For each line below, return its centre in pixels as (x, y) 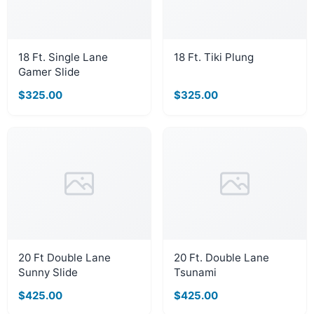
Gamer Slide (49, 72)
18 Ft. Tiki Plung (214, 57)
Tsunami (195, 272)
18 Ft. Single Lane (63, 57)
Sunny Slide (48, 272)
